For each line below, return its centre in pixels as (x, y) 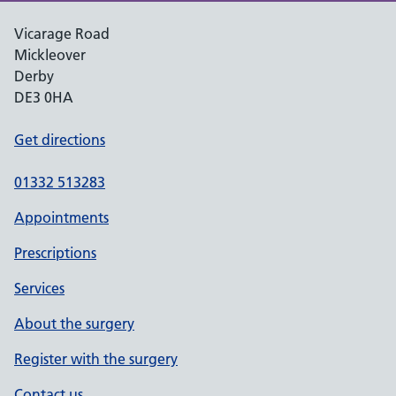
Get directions (60, 139)
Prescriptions (55, 252)
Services (39, 288)
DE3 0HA (44, 97)
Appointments (61, 217)
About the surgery (74, 323)
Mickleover (50, 54)
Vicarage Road (62, 33)
